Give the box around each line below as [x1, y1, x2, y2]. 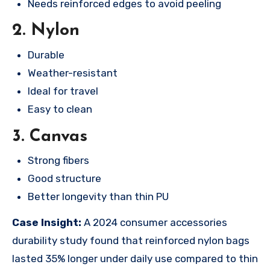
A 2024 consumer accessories [81, 216, 227, 228]
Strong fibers [27, 154, 89, 166]
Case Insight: [12, 216, 81, 228]
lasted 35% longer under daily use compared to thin [12, 252, 258, 265]
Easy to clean [27, 102, 92, 115]
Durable [27, 48, 64, 61]
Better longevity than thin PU [27, 190, 169, 202]
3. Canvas [12, 128, 87, 145]
